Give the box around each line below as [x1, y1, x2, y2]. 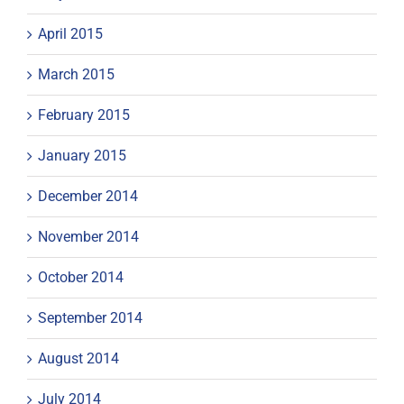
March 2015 [38, 65, 115, 83]
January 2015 [38, 146, 126, 164]
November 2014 [38, 227, 139, 245]
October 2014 [38, 268, 124, 286]
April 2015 [38, 24, 103, 42]
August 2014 [38, 349, 119, 367]
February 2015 [38, 106, 130, 124]
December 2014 [38, 187, 138, 205]
